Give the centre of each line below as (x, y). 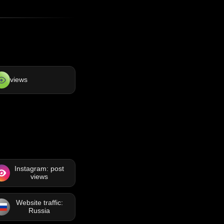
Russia (39, 210)
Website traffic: (39, 202)
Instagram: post (39, 168)
